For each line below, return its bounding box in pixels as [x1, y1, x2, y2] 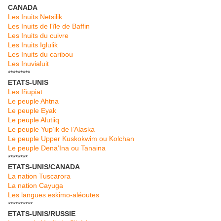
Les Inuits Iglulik [8, 41, 58, 49]
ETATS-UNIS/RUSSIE [8, 210, 75, 218]
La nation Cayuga [8, 182, 63, 190]
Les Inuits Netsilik [8, 13, 62, 21]
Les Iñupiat [8, 88, 42, 96]
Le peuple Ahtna [8, 97, 59, 106]
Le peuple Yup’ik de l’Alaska [8, 125, 95, 134]
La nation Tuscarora [8, 172, 71, 181]
